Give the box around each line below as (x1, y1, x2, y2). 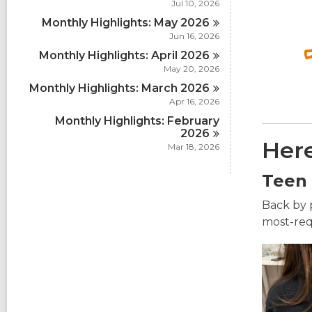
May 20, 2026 (164, 63, 219, 74)
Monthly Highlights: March (29, 81, 181, 95)
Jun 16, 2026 (169, 31, 219, 41)
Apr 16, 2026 (169, 96, 219, 107)
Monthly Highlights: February (55, 114, 219, 127)
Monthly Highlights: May (42, 16, 181, 29)
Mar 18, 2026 (168, 141, 219, 152)
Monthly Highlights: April (39, 49, 181, 62)
